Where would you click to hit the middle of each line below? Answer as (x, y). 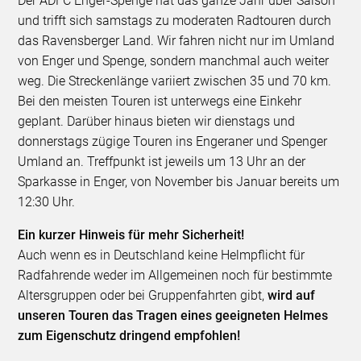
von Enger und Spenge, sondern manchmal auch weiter (174, 60)
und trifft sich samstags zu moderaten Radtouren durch (175, 20)
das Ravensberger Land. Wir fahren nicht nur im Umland (176, 40)
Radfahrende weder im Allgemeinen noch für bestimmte (175, 275)
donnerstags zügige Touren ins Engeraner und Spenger (173, 141)
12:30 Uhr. (48, 201)
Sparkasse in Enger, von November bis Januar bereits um (179, 181)
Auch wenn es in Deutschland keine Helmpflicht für (162, 255)
